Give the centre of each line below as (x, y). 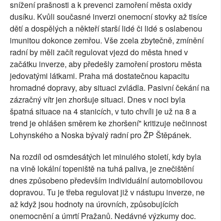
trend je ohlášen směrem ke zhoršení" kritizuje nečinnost (108, 123)
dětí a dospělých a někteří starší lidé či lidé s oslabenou (106, 29)
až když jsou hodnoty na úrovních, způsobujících (94, 204)
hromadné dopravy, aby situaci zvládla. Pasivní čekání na (110, 88)
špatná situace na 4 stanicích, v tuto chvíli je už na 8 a (103, 111)
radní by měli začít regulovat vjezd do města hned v (99, 52)
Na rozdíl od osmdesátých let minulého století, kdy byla (106, 157)
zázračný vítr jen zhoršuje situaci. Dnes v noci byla (98, 100)
